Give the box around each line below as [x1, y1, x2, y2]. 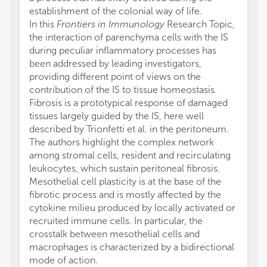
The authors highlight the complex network [29, 136, 214, 148]
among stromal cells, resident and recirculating [29, 150, 231, 161]
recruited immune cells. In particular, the [29, 215, 203, 226]
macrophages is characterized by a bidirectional [29, 241, 234, 253]
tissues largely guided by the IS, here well [29, 110, 204, 122]
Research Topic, [164, 18, 235, 30]
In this [29, 18, 57, 30]
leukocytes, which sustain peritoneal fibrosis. [29, 163, 220, 174]
